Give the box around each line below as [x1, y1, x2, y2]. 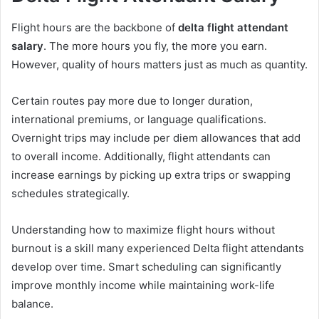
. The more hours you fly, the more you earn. [43, 38, 267, 53]
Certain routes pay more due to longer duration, [11, 93, 253, 108]
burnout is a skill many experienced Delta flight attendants [11, 241, 304, 255]
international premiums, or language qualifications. [11, 112, 266, 126]
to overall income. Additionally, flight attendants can [11, 149, 271, 163]
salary [11, 38, 43, 53]
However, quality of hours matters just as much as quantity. [11, 57, 308, 71]
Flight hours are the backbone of [11, 20, 178, 34]
